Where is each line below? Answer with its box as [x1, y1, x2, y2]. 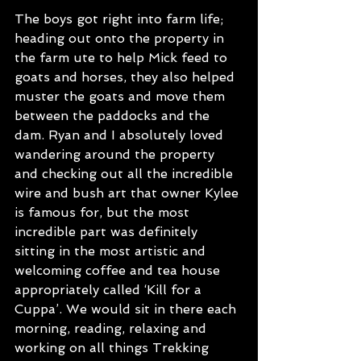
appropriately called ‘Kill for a [15, 282, 205, 297]
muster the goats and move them [15, 89, 229, 104]
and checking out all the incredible [15, 166, 237, 181]
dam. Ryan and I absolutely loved [15, 127, 227, 143]
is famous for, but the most [15, 205, 193, 220]
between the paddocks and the [15, 108, 214, 123]
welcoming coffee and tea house [15, 263, 224, 278]
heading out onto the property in [15, 31, 228, 46]
